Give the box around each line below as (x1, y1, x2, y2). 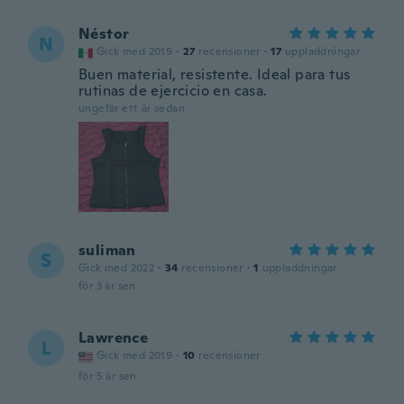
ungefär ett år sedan (78, 101, 185, 115)
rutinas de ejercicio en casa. (78, 81, 268, 100)
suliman (78, 241, 136, 260)
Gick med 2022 (78, 261, 155, 275)
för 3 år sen (78, 279, 136, 293)
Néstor (78, 24, 130, 43)
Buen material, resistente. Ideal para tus (78, 65, 351, 84)
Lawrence (78, 328, 149, 347)
